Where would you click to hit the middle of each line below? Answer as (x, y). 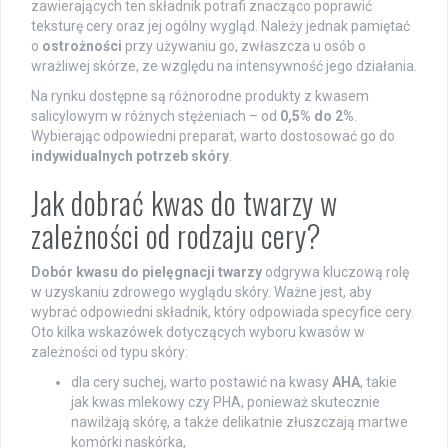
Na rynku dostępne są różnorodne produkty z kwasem (200, 96)
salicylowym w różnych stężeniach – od (155, 116)
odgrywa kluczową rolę (335, 272)
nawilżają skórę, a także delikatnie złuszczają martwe (239, 422)
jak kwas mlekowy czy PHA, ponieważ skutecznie (225, 402)
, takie (378, 382)
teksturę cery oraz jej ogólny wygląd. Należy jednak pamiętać (220, 26)
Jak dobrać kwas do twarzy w (184, 203)
